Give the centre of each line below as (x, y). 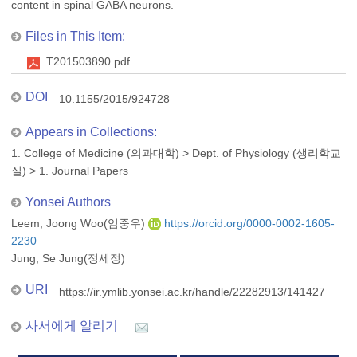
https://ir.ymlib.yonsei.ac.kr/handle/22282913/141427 (192, 292)
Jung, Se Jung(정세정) (68, 258)
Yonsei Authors (68, 202)
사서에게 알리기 (72, 326)
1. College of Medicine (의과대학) (95, 153)
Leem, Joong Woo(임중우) (80, 223)
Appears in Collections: (91, 132)
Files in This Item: (75, 36)
